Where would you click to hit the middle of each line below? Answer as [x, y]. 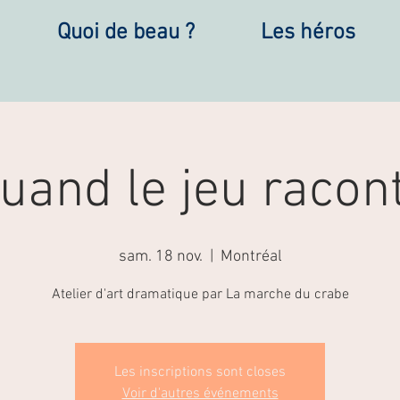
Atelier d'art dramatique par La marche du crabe [200, 295]
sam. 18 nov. [160, 257]
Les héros [308, 33]
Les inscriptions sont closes [200, 372]
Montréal [251, 257]
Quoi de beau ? [125, 33]
